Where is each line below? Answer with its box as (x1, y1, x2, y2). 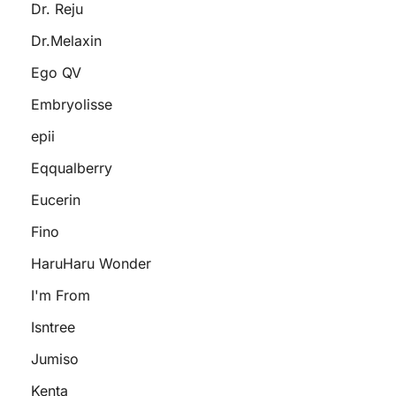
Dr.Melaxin (31, 32, 102, 49)
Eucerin (31, 191, 80, 209)
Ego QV (31, 64, 81, 81)
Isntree (31, 318, 75, 336)
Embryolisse (31, 95, 112, 113)
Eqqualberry (31, 159, 112, 177)
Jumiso (31, 350, 79, 368)
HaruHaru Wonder (31, 255, 151, 272)
